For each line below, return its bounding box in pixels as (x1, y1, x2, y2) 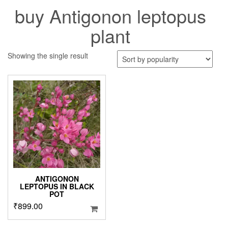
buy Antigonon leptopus (14, 3, 206, 29)
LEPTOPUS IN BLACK (19, 181, 94, 191)
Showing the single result (8, 50, 88, 61)
